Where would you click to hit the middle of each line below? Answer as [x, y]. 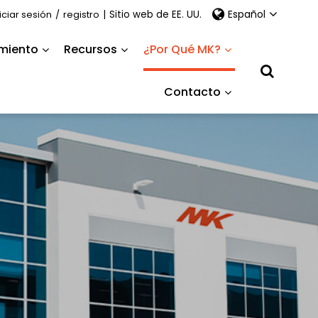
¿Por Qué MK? [182, 49]
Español [247, 14]
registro [82, 14]
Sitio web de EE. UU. [156, 14]
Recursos [91, 49]
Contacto [193, 92]
